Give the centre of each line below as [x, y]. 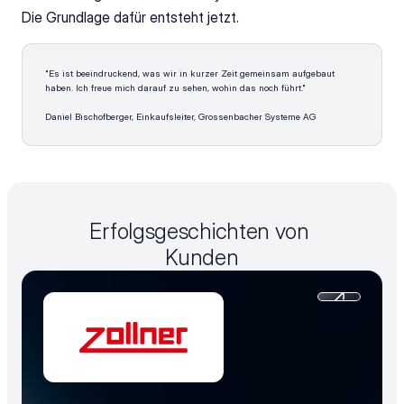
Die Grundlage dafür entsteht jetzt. [130, 17]
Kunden [202, 257]
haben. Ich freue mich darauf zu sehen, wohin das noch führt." [175, 87]
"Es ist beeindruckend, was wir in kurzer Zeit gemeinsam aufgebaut [190, 73]
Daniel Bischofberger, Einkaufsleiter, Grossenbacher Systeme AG [180, 116]
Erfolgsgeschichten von [199, 231]
